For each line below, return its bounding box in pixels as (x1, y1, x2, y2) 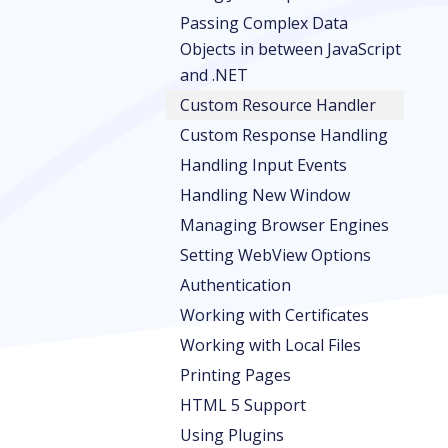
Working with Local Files (180, 334, 361, 356)
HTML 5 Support (180, 394, 306, 416)
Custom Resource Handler (180, 94, 376, 116)
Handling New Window (180, 184, 350, 206)
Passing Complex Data (180, 12, 348, 34)
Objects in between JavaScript (180, 38, 401, 60)
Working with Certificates (180, 304, 369, 326)
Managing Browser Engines (180, 214, 389, 236)
